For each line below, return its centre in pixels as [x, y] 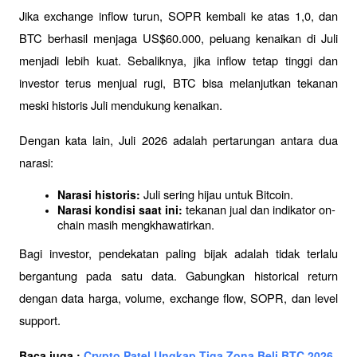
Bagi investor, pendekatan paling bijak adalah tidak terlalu [178, 253]
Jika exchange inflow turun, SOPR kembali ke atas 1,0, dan [178, 16]
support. [40, 320]
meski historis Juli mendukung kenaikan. [121, 105]
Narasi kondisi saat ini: [120, 210]
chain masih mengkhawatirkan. [136, 224]
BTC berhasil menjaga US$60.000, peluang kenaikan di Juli [178, 38]
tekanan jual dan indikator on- [259, 209]
